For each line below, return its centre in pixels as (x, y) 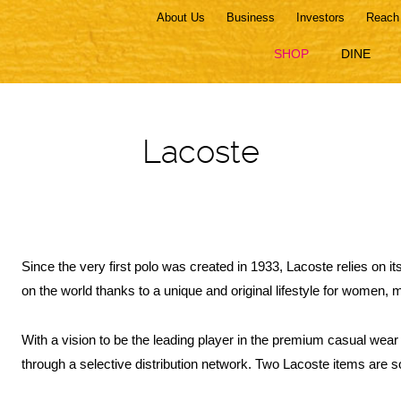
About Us (181, 17)
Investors (320, 17)
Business (251, 17)
